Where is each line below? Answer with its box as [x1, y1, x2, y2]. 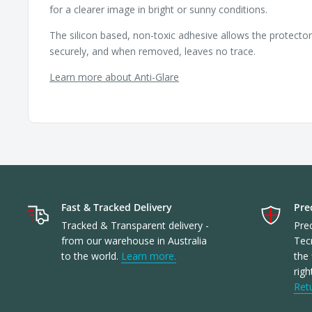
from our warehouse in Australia [61, 233, 207, 247]
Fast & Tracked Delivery [61, 200, 172, 214]
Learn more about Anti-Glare [49, 70, 179, 84]
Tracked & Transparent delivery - [61, 218, 209, 232]
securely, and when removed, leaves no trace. [49, 45, 256, 58]
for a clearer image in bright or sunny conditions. [49, 3, 267, 17]
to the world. [61, 249, 121, 263]
